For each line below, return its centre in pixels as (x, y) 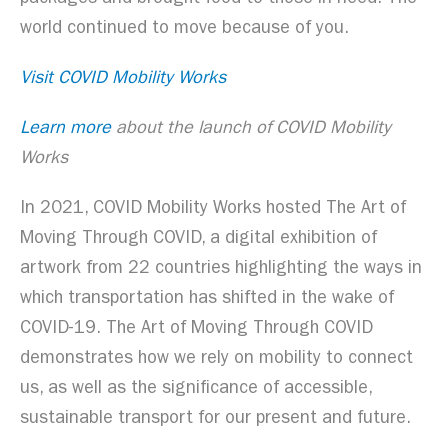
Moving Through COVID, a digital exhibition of (198, 239)
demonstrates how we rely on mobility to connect (216, 359)
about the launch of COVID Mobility (251, 129)
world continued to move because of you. (184, 29)
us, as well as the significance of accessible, (196, 389)
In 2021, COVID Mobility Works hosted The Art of (213, 209)
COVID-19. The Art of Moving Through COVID (196, 329)
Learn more (65, 129)
